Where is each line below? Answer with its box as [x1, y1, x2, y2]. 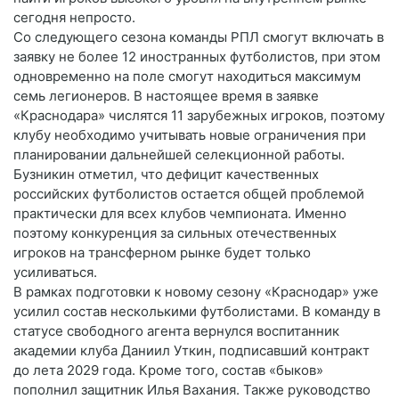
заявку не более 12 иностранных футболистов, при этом [13, 47, 380, 65]
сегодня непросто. [13, 8, 135, 26]
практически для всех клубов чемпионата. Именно [13, 204, 346, 222]
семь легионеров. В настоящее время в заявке [13, 86, 319, 104]
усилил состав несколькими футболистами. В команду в [13, 302, 380, 320]
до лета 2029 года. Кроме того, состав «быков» [13, 361, 323, 379]
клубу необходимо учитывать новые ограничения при [13, 126, 366, 143]
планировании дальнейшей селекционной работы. [13, 145, 345, 163]
